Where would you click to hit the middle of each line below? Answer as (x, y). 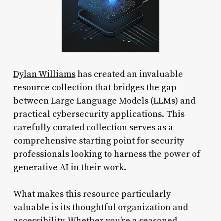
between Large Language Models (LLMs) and (104, 101)
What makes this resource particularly (92, 194)
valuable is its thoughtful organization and (100, 207)
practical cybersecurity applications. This (99, 114)
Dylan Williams (44, 74)
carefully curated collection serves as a (93, 127)
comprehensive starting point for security (98, 141)
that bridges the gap (134, 87)
